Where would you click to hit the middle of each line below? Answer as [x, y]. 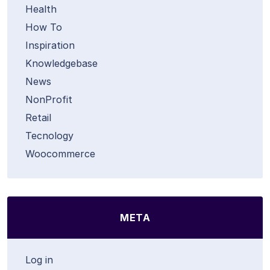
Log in [39, 260]
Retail [38, 118]
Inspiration [50, 45]
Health [41, 9]
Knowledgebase [61, 63]
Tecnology [49, 136]
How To [44, 27]
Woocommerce [60, 154]
